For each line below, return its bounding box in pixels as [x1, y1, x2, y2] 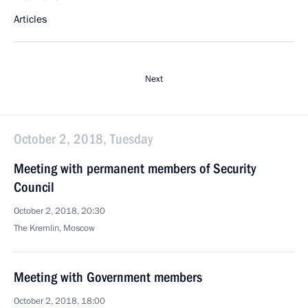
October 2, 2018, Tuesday [14, 131, 153, 147]
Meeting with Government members [14, 269, 202, 285]
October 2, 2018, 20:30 [14, 205, 105, 217]
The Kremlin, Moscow [14, 222, 95, 234]
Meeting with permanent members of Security [14, 160, 256, 177]
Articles [14, 12, 47, 26]
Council [14, 179, 54, 195]
